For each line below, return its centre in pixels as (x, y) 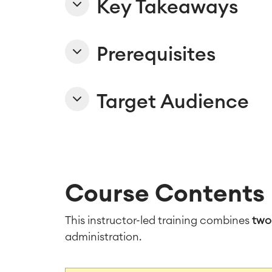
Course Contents (165, 194)
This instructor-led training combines (158, 220)
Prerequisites (156, 54)
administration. (104, 236)
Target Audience (173, 102)
